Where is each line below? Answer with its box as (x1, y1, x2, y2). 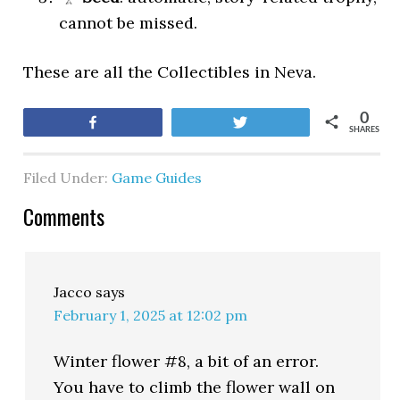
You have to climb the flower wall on (54, 377, 336, 397)
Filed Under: (23, 169, 112, 187)
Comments (23, 200, 105, 232)
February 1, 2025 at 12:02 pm (54, 306, 248, 324)
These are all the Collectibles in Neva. (23, 62, 317, 82)
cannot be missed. (59, 12, 198, 33)
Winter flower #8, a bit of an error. (54, 351, 320, 371)
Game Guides (112, 169, 203, 187)
